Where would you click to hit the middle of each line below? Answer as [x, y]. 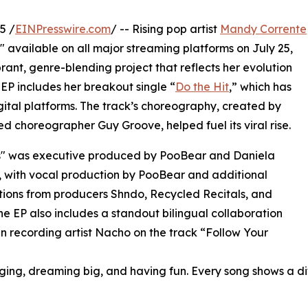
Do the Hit [202, 87]
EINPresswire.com [63, 29]
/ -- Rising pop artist [165, 29]
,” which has [260, 87]
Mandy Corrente [263, 29]
